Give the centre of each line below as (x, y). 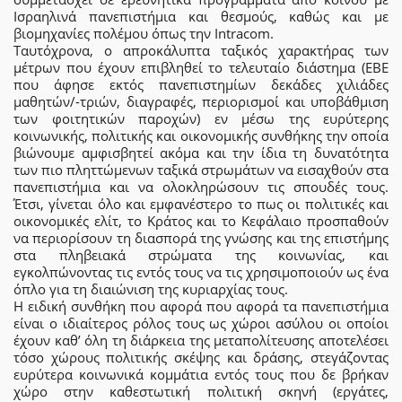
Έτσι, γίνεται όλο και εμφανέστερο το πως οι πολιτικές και (201, 203)
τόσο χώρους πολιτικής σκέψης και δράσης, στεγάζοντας (201, 357)
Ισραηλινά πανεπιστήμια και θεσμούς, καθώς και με (201, 16)
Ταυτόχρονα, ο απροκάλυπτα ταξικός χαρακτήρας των (201, 50)
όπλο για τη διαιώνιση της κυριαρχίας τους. (151, 288)
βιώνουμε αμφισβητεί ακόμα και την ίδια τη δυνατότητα (201, 152)
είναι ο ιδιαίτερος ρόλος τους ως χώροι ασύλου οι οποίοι (201, 323)
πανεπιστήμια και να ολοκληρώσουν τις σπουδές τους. (201, 186)
